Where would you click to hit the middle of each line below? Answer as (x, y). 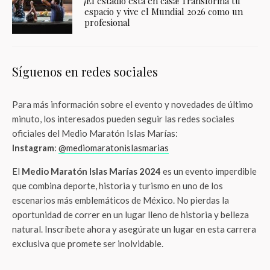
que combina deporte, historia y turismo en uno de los (118, 186)
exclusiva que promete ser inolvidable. (88, 243)
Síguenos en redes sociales (85, 71)
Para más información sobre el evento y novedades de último (133, 104)
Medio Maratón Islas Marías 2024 (91, 171)
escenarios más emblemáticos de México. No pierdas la (121, 200)
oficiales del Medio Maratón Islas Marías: (95, 133)
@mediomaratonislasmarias (114, 148)
